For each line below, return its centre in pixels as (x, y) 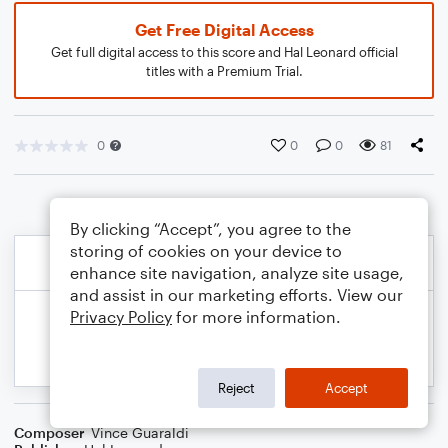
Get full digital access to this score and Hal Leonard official (224, 52)
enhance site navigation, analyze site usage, (237, 272)
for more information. (256, 316)
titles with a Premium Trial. (224, 71)
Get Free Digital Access (224, 29)
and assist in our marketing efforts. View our (236, 294)
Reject (236, 387)
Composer (49, 432)
